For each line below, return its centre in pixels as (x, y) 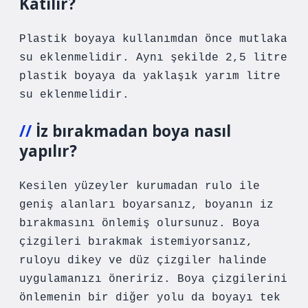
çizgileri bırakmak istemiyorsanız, (136, 242)
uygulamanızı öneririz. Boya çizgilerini (153, 279)
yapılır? (48, 151)
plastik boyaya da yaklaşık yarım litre (150, 76)
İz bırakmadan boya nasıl (133, 131)
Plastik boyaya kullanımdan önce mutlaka (153, 39)
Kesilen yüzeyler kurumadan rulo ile (140, 186)
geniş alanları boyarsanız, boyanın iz (146, 205)
